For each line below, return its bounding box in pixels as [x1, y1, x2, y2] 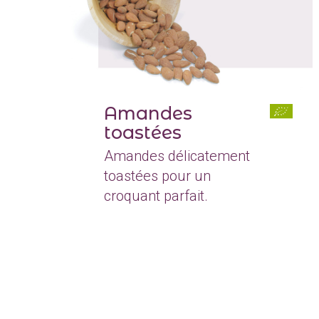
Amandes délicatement [104, 147, 250, 164]
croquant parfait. [104, 187, 208, 204]
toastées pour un [104, 167, 211, 184]
